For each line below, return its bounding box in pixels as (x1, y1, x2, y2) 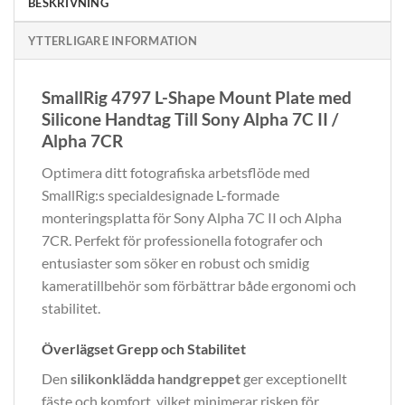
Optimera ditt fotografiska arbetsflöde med (42, 163, 310, 181)
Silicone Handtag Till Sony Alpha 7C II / (42, 108, 338, 130)
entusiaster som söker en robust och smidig (42, 253, 309, 271)
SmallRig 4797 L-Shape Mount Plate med (42, 87, 352, 108)
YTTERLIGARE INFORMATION (28, 33, 197, 49)
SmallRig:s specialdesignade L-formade (42, 185, 279, 203)
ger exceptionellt (240, 370, 347, 388)
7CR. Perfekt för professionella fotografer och (42, 231, 323, 249)
